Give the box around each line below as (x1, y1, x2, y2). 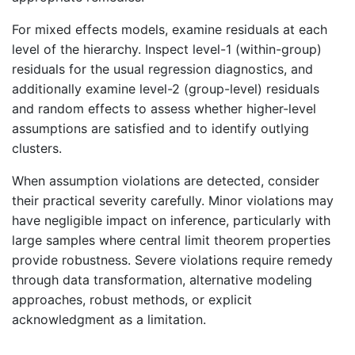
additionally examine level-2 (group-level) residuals (12, 81, 319, 97)
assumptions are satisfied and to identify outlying (12, 120, 309, 137)
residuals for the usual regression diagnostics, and (12, 61, 313, 78)
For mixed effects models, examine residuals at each (12, 21, 327, 38)
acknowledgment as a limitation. (12, 311, 206, 328)
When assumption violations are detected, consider (12, 173, 319, 189)
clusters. (12, 140, 62, 157)
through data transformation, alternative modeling (12, 272, 312, 288)
